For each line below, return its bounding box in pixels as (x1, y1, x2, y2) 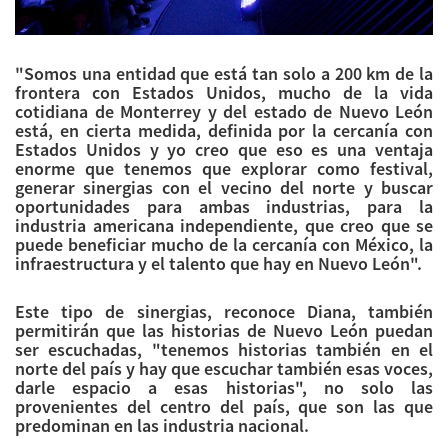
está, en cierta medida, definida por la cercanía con (15, 119, 433, 143)
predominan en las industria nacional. (15, 414, 309, 438)
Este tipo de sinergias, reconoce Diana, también (15, 300, 433, 324)
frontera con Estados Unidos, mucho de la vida (15, 81, 433, 105)
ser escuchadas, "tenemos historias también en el (15, 338, 433, 362)
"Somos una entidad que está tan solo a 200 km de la (15, 62, 433, 86)
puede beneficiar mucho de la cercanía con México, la (15, 233, 433, 257)
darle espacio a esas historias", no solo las (15, 376, 433, 400)
